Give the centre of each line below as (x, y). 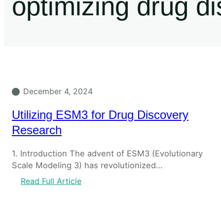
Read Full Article (51, 181)
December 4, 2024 (58, 92)
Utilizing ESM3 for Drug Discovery (100, 115)
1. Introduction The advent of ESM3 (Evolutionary (107, 154)
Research (37, 130)
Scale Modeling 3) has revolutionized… (87, 166)
